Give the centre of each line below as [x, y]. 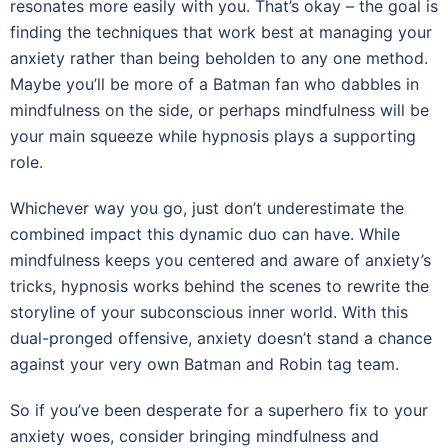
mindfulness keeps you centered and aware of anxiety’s [220, 259]
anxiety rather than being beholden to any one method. [219, 57]
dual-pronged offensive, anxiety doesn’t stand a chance [221, 337]
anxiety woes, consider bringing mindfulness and [194, 435]
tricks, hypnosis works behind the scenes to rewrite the [219, 285]
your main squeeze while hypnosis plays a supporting [213, 135]
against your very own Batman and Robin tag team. [204, 363]
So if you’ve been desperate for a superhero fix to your [219, 409]
